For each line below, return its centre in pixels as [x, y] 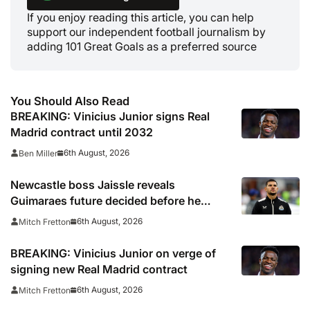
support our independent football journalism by [146, 31]
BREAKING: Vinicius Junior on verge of [113, 253]
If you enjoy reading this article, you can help [140, 17]
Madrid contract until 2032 [82, 132]
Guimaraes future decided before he [106, 200]
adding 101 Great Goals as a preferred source [142, 46]
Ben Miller [38, 153]
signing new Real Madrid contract [99, 269]
